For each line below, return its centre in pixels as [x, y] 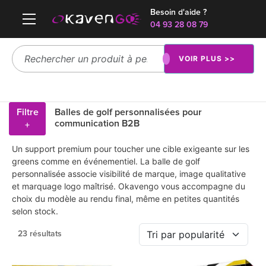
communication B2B [97, 123]
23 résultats [40, 234]
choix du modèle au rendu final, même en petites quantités [126, 199]
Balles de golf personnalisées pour [129, 112]
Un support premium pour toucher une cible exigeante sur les [131, 149]
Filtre [27, 112]
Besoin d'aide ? [178, 12]
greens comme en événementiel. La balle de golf [106, 161]
